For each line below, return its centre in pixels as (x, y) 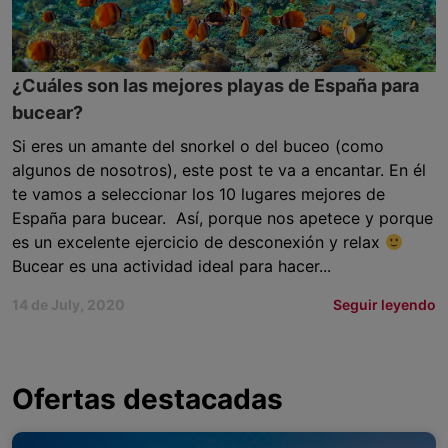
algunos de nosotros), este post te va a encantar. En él (219, 170)
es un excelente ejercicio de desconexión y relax (198, 242)
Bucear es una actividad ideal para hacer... (171, 266)
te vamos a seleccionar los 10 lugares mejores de (198, 194)
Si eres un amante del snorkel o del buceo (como (198, 146)
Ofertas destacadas (147, 399)
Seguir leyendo (384, 304)
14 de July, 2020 (68, 304)
